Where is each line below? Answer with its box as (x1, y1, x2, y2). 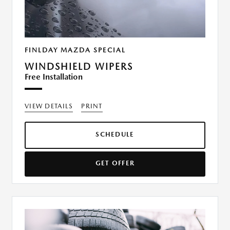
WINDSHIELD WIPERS (25, 61, 133, 72)
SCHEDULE (95, 130, 135, 139)
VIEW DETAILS (25, 102, 73, 110)
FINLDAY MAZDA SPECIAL (25, 46, 126, 54)
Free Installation (25, 72, 83, 82)
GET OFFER (95, 159, 135, 167)
